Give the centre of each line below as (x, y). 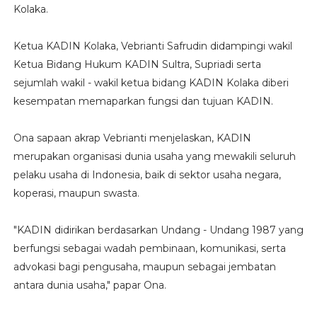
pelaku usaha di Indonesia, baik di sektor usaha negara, (147, 175)
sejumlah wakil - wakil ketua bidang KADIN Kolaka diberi (151, 83)
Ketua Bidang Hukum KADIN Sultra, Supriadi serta (137, 65)
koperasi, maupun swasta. (76, 194)
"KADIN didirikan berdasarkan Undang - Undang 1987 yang (158, 230)
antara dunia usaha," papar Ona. (90, 286)
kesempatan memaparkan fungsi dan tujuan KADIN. (143, 102)
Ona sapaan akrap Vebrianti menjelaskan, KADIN (132, 138)
